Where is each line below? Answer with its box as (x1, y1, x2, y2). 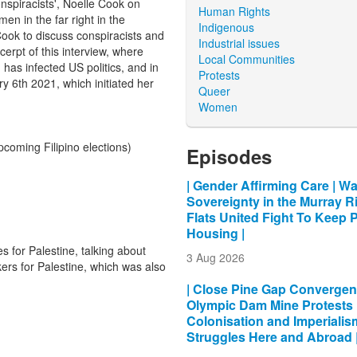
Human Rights (198, 2, 270, 19)
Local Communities (198, 50, 295, 67)
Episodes (186, 142, 272, 170)
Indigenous (198, 18, 254, 35)
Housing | (186, 223, 245, 242)
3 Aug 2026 (186, 249, 245, 265)
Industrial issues (198, 34, 280, 51)
